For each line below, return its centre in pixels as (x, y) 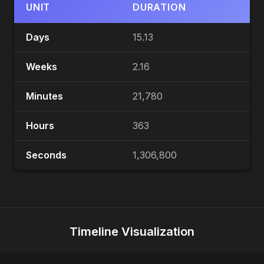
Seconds (46, 155)
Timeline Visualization (132, 232)
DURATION (159, 7)
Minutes (44, 96)
